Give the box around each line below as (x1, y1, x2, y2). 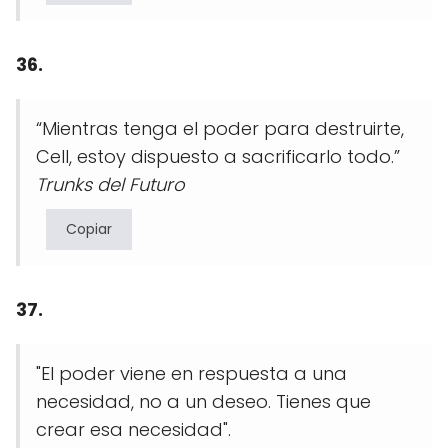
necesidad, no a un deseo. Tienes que (36, 389, 371, 415)
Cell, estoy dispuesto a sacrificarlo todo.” (36, 144, 400, 170)
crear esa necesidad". (36, 417, 231, 443)
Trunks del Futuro (36, 172, 185, 198)
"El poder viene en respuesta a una (36, 361, 347, 387)
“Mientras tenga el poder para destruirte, (36, 116, 404, 142)
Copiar (66, 219, 112, 240)
